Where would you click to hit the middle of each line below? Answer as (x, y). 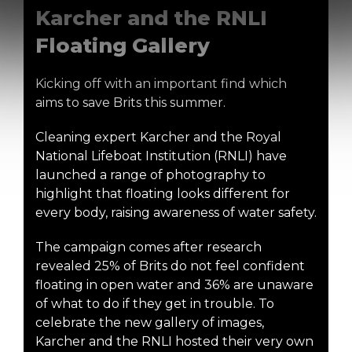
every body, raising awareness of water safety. (176, 212)
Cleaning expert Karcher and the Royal (158, 137)
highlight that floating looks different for (163, 193)
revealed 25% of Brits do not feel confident (170, 266)
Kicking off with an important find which (161, 83)
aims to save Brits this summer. (130, 102)
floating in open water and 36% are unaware (174, 284)
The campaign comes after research (148, 247)
